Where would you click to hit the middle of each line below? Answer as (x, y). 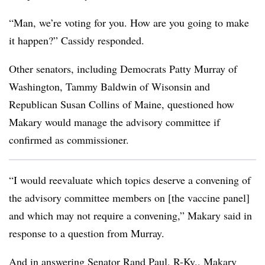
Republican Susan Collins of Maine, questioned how (122, 104)
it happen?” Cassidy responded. (78, 40)
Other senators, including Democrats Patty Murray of (123, 69)
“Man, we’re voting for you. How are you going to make (129, 22)
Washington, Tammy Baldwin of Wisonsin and (109, 86)
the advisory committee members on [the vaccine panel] (129, 198)
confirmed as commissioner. (71, 140)
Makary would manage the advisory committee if (114, 122)
